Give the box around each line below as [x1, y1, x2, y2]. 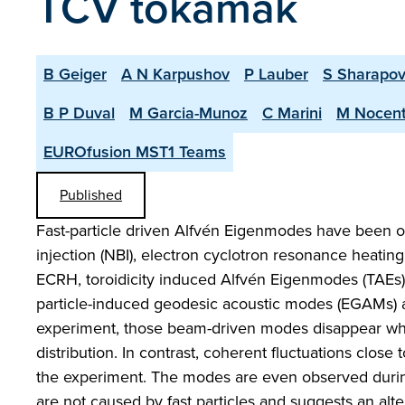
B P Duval [43, 101, 115, 125]
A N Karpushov [121, 62, 230, 86]
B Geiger [43, 62, 107, 86]
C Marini [262, 101, 322, 125]
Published [60, 184, 122, 205]
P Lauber [244, 62, 308, 86]
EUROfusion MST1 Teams [43, 140, 226, 164]
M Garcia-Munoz [129, 101, 248, 125]
